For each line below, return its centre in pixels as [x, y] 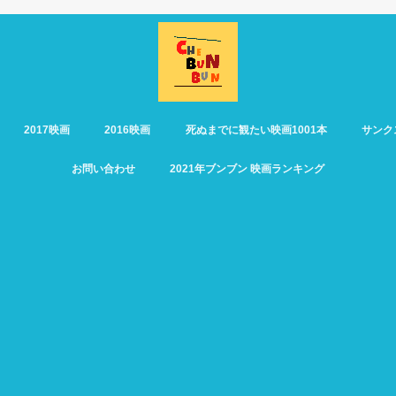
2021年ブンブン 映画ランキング [247, 169]
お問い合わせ [103, 169]
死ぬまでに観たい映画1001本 [256, 130]
